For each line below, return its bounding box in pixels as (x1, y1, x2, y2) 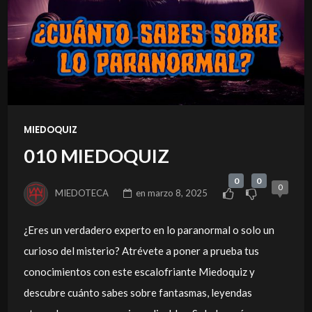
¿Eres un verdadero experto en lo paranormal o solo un (23, 224, 274, 237)
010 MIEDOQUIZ (23, 144, 169, 168)
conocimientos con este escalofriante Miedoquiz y (23, 265, 255, 279)
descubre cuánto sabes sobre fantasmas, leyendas (23, 286, 252, 299)
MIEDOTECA (55, 187, 109, 198)
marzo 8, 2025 (148, 187, 208, 198)
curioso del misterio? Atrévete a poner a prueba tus (23, 244, 259, 258)
